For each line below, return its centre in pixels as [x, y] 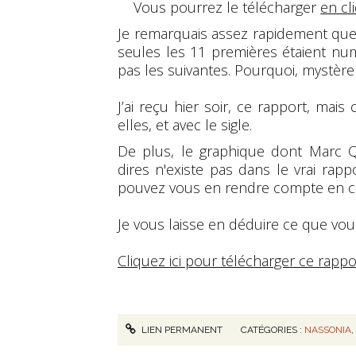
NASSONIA [328, 330]
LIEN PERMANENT [181, 330]
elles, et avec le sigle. [185, 124]
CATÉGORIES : [273, 330]
